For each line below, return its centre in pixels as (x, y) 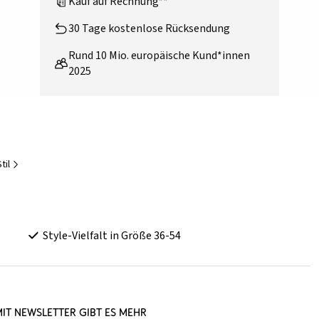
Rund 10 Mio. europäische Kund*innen (159, 56)
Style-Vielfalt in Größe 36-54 (112, 236)
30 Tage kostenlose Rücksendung (149, 29)
